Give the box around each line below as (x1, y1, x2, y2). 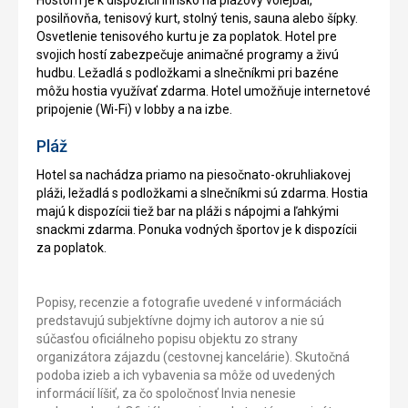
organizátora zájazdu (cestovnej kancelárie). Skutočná (36, 349, 350, 364)
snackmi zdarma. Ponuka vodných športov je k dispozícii (36, 221, 357, 237)
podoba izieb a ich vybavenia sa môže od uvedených (36, 367, 335, 382)
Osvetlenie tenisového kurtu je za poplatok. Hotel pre (36, 28, 337, 44)
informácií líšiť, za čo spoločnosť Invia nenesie (36, 385, 296, 401)
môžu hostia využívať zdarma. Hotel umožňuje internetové (36, 83, 371, 98)
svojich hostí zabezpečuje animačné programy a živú (36, 46, 339, 62)
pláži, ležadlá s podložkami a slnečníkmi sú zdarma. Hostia (36, 185, 368, 200)
